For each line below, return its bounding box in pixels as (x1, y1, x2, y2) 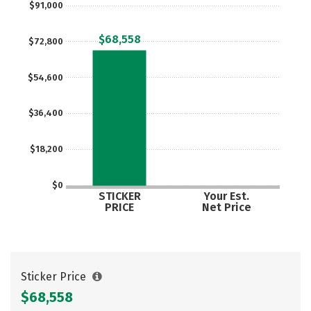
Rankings (24, 11, 73, 24)
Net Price (201, 200, 251, 214)
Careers (186, 11, 228, 24)
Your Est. (203, 190, 249, 203)
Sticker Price (21, 270, 89, 283)
